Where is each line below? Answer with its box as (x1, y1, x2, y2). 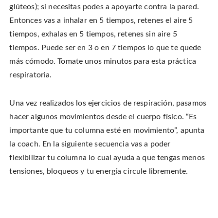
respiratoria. (9, 71, 52, 79)
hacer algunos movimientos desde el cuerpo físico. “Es (9, 113, 197, 121)
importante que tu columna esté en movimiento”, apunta (9, 127, 205, 135)
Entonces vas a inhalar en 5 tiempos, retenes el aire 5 (9, 17, 193, 25)
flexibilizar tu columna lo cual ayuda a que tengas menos (9, 154, 205, 162)
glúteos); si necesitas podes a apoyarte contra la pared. (9, 3, 199, 11)
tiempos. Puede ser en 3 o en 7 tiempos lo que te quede (9, 44, 201, 52)
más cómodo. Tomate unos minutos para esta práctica (9, 57, 196, 66)
